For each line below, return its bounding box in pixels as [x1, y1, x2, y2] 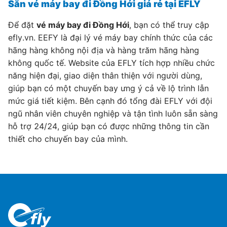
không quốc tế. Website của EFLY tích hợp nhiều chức [8, 58, 215, 68]
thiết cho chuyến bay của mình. [8, 134, 128, 144]
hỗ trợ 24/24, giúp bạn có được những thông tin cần [8, 121, 209, 131]
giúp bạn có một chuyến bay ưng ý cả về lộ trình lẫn [8, 83, 209, 93]
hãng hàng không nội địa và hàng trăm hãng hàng [8, 45, 199, 55]
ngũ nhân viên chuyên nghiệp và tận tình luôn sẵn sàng [8, 108, 218, 119]
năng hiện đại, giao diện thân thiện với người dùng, [8, 70, 202, 81]
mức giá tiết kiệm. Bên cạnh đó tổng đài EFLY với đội [8, 96, 212, 106]
